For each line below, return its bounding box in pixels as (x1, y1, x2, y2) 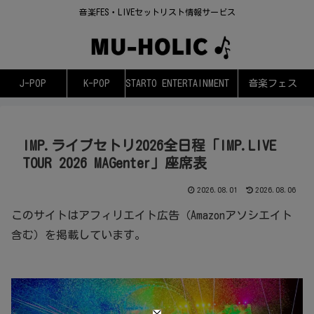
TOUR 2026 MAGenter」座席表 (22, 156, 207, 170)
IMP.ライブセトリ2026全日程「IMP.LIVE (22, 138, 276, 153)
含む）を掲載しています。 (11, 229, 146, 241)
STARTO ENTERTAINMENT (125, 78, 229, 89)
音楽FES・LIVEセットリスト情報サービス (78, 8, 235, 17)
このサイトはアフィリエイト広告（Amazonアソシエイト (11, 210, 292, 221)
